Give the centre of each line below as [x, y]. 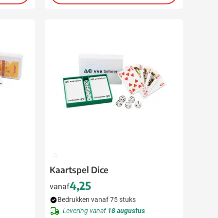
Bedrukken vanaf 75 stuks [97, 200]
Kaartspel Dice [79, 170]
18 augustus [126, 211]
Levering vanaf [85, 211]
